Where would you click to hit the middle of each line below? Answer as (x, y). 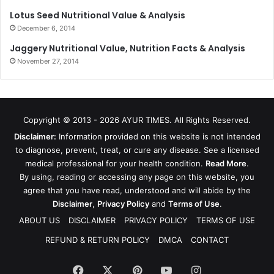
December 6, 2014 (46, 28)
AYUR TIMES (146, 120)
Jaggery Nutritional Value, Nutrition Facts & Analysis (128, 48)
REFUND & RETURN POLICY (98, 239)
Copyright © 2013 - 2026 (72, 120)
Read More (226, 163)
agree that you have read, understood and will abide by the (137, 190)
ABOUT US (39, 220)
